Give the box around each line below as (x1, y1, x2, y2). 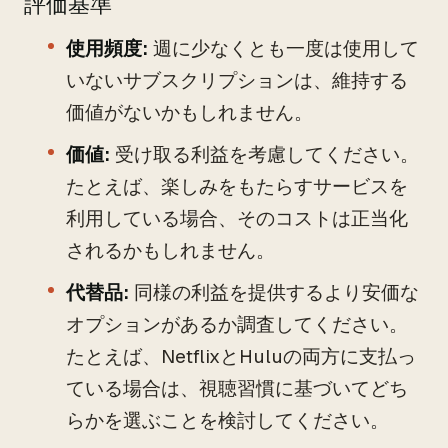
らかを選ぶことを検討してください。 (66, 408, 389, 433)
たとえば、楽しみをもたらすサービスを (66, 174, 408, 199)
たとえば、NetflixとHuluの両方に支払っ (66, 344, 416, 369)
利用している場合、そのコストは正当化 (66, 206, 408, 231)
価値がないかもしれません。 (66, 100, 313, 125)
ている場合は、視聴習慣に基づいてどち (66, 376, 408, 401)
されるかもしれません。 (66, 238, 275, 263)
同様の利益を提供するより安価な (129, 280, 419, 305)
